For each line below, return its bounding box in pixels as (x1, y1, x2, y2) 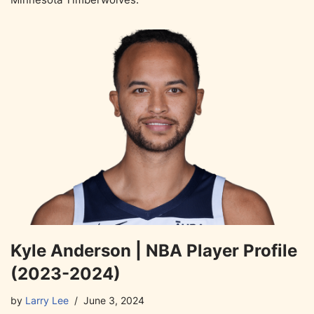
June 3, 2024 (83, 295, 144, 307)
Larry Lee (25, 295, 69, 307)
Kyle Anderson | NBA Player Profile (11, 240, 297, 261)
